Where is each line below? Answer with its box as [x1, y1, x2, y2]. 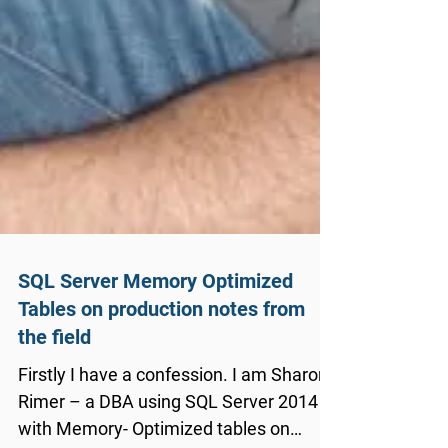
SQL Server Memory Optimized [18, 329, 293, 353]
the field [18, 385, 91, 409]
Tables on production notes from [18, 357, 305, 381]
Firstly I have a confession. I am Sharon [18, 424, 328, 445]
